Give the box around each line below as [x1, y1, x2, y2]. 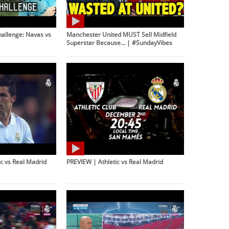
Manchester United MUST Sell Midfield [66, 30, 177, 38]
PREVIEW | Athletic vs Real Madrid [66, 157, 164, 166]
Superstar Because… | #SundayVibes [66, 38, 173, 47]
